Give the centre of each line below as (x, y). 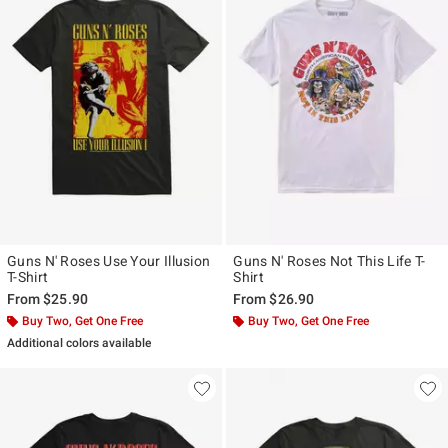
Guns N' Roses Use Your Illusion (109, 261)
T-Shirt (28, 277)
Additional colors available (79, 343)
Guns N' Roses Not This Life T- (329, 261)
